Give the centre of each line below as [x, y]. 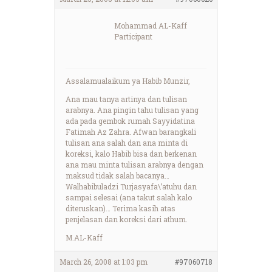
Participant [133, 36]
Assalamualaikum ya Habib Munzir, [128, 80]
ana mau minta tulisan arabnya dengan [134, 164]
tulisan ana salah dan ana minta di [127, 142]
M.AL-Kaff [84, 237]
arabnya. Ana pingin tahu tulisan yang [132, 110]
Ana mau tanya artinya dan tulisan [126, 99]
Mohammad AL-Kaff [151, 25]
